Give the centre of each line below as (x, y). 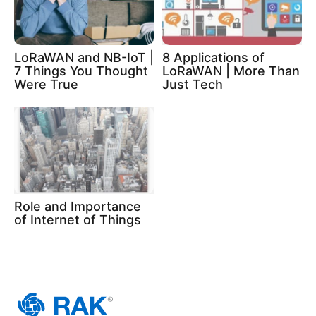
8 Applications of (213, 57)
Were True (46, 84)
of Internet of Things (78, 219)
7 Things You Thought (81, 71)
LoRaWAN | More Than (231, 71)
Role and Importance (78, 206)
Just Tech (193, 84)
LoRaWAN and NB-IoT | (84, 57)
